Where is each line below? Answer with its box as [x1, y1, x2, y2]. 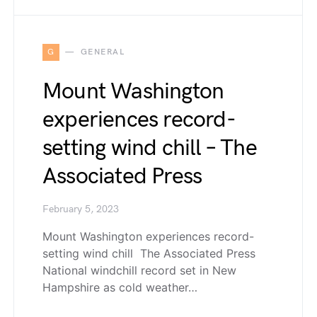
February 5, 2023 [42, 204, 119, 215]
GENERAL [80, 47, 125, 57]
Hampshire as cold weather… [42, 280, 197, 294]
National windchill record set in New [42, 263, 236, 277]
